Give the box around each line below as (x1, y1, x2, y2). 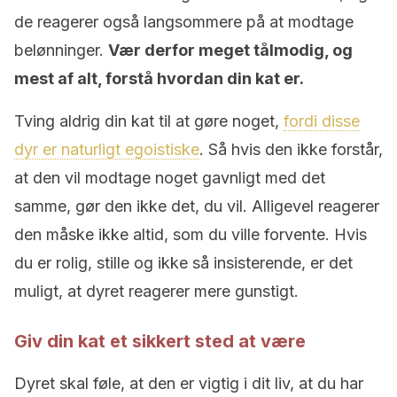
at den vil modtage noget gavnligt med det (14, 168, 325, 187)
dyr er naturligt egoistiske (14, 140, 199, 159)
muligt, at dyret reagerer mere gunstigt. (14, 282, 299, 300)
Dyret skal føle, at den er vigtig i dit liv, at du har (14, 374, 363, 393)
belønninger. (14, 41, 108, 59)
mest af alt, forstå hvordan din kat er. (14, 69, 304, 88)
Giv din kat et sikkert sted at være (14, 331, 306, 352)
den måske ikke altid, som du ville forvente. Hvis (14, 225, 367, 244)
